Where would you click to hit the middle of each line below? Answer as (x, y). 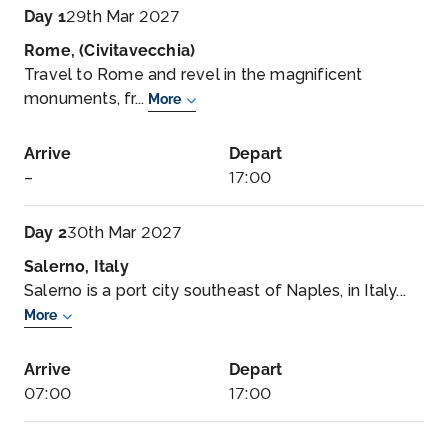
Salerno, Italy (76, 266)
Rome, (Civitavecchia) (110, 50)
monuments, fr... (86, 98)
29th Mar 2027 (123, 16)
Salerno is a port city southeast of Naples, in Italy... (215, 290)
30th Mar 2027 (125, 232)
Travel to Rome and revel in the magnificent (193, 74)
